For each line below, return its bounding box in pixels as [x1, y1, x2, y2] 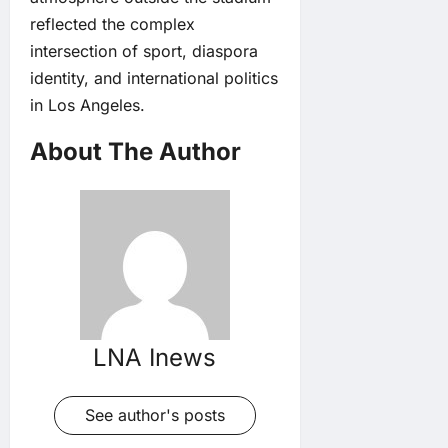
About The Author [30, 137, 241, 167]
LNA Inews [93, 343, 217, 373]
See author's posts [84, 405, 225, 426]
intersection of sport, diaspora [30, 41, 258, 62]
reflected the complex [30, 14, 195, 35]
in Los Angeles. [30, 95, 145, 116]
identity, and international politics [30, 68, 278, 89]
